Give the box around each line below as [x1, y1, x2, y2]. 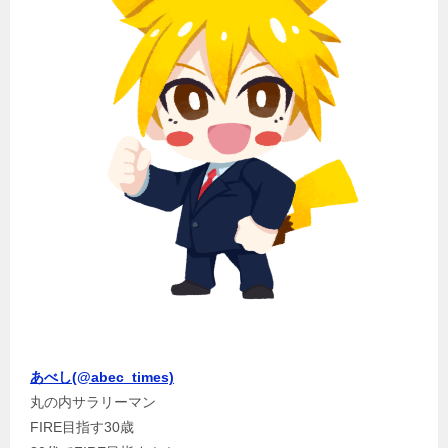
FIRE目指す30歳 [30, 418, 134, 435]
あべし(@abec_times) [30, 368, 174, 385]
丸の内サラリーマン [30, 393, 156, 410]
